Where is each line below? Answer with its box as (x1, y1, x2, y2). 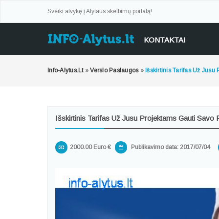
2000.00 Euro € (70, 144, 111, 151)
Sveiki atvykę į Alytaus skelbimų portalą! (47, 8, 152, 15)
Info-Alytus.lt (47, 67, 84, 74)
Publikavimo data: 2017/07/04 (130, 144, 210, 151)
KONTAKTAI (144, 36, 186, 44)
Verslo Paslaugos (90, 67, 139, 74)
